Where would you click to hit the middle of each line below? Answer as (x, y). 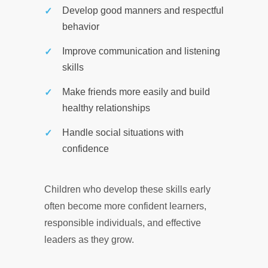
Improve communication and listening (141, 51)
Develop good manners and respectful (143, 10)
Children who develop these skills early (127, 189)
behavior (81, 27)
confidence (86, 149)
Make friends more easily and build (136, 92)
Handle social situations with (123, 133)
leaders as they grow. (89, 240)
